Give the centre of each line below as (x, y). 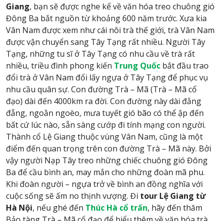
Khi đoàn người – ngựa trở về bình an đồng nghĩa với (104, 184)
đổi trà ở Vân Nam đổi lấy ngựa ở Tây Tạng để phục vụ (107, 78)
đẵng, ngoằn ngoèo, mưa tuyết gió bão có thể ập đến (105, 113)
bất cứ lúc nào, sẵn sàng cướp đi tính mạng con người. (106, 125)
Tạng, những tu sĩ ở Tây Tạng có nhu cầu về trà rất (100, 54)
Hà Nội (19, 208)
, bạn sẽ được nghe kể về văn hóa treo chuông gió (122, 7)
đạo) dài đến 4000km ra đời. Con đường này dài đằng (104, 101)
